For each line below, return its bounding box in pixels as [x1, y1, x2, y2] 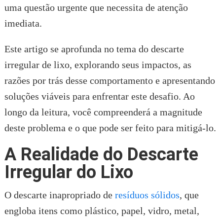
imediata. [4, 17, 42, 29]
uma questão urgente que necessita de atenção [4, 1, 188, 13]
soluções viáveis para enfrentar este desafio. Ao [4, 90, 195, 102]
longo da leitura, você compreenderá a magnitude [4, 106, 202, 117]
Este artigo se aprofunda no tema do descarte [4, 43, 184, 54]
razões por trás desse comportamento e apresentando [4, 74, 215, 86]
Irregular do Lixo [4, 161, 133, 183]
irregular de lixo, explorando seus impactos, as [4, 59, 191, 70]
